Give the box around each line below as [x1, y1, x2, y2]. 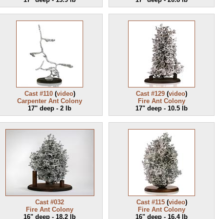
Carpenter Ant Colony [17, 97, 82, 105]
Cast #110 [24, 90, 53, 97]
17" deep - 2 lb [28, 105, 71, 112]
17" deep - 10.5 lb [135, 105, 188, 112]
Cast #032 [35, 198, 64, 206]
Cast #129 [136, 90, 165, 97]
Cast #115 [136, 198, 165, 206]
